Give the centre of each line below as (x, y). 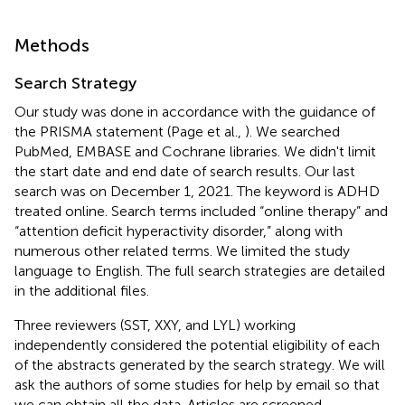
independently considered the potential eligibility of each (197, 344)
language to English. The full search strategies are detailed (200, 270)
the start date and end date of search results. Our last (185, 171)
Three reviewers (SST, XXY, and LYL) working (155, 325)
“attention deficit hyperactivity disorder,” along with (179, 231)
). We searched (292, 131)
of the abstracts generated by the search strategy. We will (200, 364)
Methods (52, 45)
